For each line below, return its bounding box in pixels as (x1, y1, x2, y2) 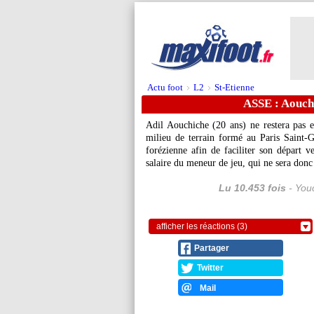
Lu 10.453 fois (218, 182, 286, 193)
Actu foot (147, 82, 183, 93)
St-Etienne (214, 82, 254, 93)
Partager (194, 243, 229, 253)
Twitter (197, 263, 224, 273)
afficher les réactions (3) (156, 221, 247, 231)
